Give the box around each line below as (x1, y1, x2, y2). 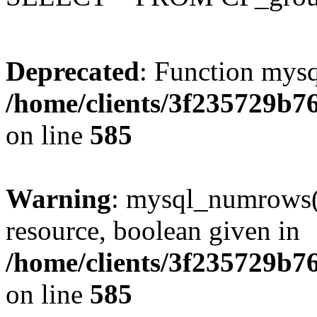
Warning (6, 183, 111, 214)
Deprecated (6, 56, 139, 86)
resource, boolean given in (6, 215, 300, 246)
